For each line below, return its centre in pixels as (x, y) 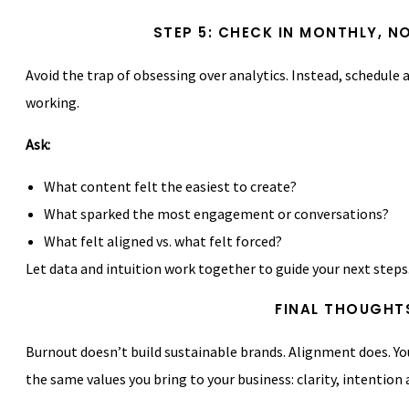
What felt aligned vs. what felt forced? (163, 241)
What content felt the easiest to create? (170, 186)
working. (52, 102)
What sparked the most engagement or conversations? (216, 214)
